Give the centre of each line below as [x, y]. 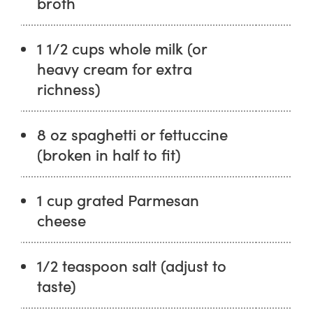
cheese [62, 220]
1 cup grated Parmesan [118, 200]
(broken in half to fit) [109, 154]
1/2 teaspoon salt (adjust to [132, 265]
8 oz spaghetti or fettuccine [133, 134]
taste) [57, 286]
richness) [69, 89]
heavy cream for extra [115, 68]
